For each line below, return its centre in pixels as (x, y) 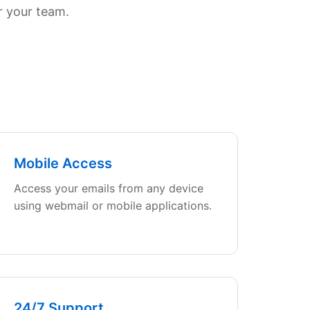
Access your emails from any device (108, 188)
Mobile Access (63, 163)
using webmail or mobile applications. (112, 206)
